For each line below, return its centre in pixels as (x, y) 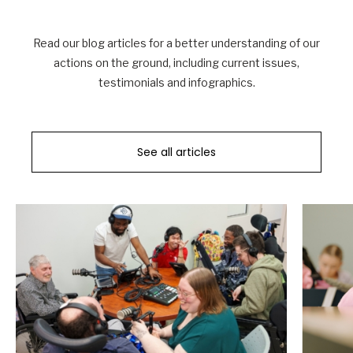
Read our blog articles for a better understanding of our (176, 43)
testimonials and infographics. (176, 82)
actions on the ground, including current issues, (176, 62)
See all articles (176, 152)
